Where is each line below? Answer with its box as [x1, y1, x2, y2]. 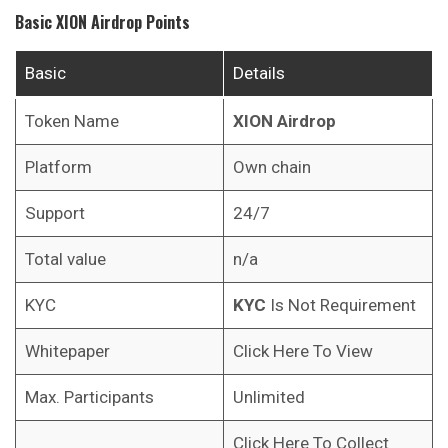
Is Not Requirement [265, 295, 416, 316]
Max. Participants [24, 387, 154, 408]
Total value [24, 249, 106, 270]
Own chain [232, 157, 311, 178]
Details [232, 63, 285, 84]
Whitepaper [24, 341, 110, 362]
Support [24, 203, 85, 224]
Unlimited [232, 387, 305, 408]
